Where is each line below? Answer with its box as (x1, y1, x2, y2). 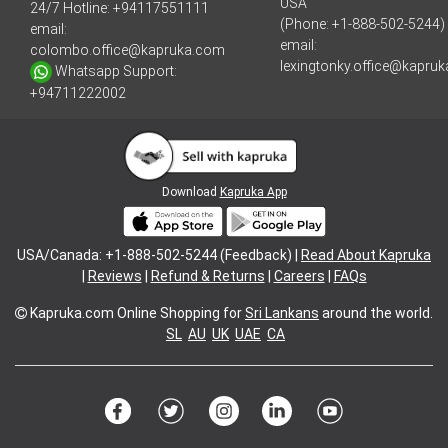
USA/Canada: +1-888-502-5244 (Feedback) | (17, 247, 301, 264)
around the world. (319, 305, 433, 322)
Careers (273, 268, 325, 285)
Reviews (87, 268, 142, 285)
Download (161, 185, 220, 200)
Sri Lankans (245, 305, 319, 322)
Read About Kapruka (301, 247, 431, 264)
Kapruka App (219, 185, 287, 200)
